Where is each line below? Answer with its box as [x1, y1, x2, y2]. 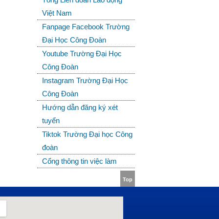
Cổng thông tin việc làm [42, 157, 117, 165]
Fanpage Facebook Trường [42, 22, 130, 31]
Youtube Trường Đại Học [42, 49, 122, 58]
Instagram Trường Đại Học [42, 76, 128, 85]
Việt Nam [42, 9, 72, 17]
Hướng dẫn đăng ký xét [42, 103, 118, 111]
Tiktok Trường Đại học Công [42, 130, 132, 138]
